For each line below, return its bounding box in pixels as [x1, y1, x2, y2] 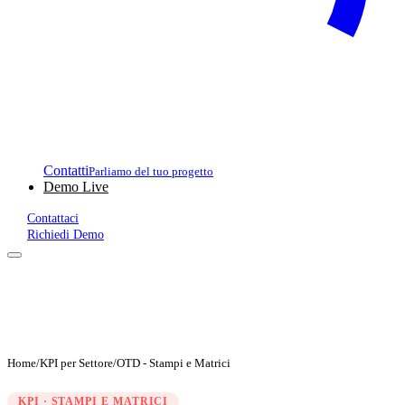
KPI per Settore [40, 356, 113, 370]
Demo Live [43, 179, 108, 194]
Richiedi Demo [27, 228, 104, 241]
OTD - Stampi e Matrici [117, 356, 231, 370]
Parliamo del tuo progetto [89, 165, 213, 178]
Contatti [43, 163, 89, 178]
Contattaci [27, 212, 79, 225]
